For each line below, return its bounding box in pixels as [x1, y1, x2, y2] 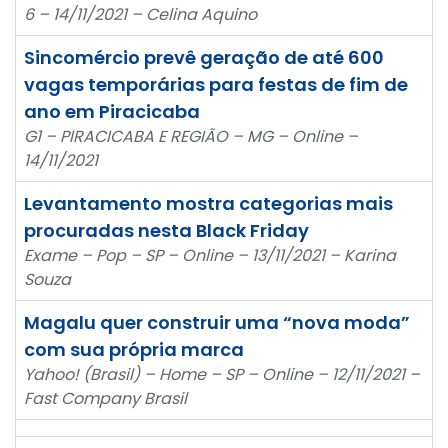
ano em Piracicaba [24, 98, 200, 124]
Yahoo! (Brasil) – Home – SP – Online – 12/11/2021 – [24, 362, 420, 386]
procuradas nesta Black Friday [24, 217, 309, 243]
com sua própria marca [24, 336, 244, 362]
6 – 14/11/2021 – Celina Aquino [24, 2, 257, 26]
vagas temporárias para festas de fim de [24, 71, 408, 97]
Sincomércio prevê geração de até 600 [24, 44, 384, 70]
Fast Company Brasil [24, 386, 187, 410]
